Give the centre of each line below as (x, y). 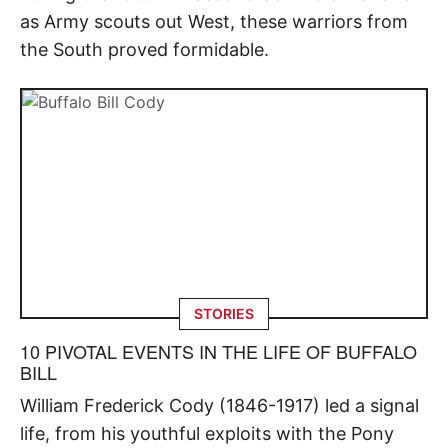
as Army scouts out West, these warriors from (214, 21)
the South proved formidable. (144, 49)
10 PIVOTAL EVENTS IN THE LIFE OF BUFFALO (218, 351)
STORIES (224, 314)
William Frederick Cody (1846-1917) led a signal (219, 406)
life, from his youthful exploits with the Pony (207, 434)
